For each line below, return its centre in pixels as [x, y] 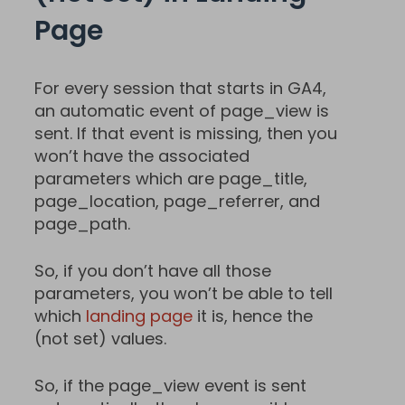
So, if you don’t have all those [153, 270]
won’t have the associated [142, 155]
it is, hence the [253, 316]
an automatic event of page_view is [182, 110]
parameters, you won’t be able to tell [184, 293]
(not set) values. [100, 338]
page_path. [82, 223]
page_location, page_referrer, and [177, 201]
